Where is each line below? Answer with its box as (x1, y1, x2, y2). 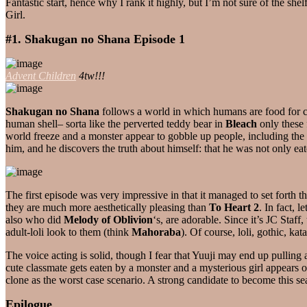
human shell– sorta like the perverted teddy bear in (5, 117, 225, 130)
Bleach (225, 117, 257, 130)
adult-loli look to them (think (5, 225, 132, 238)
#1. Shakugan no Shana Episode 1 (5, 32, 185, 46)
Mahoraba (132, 225, 181, 238)
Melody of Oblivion (64, 213, 153, 225)
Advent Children (5, 69, 76, 82)
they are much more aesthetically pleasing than (5, 201, 209, 213)
